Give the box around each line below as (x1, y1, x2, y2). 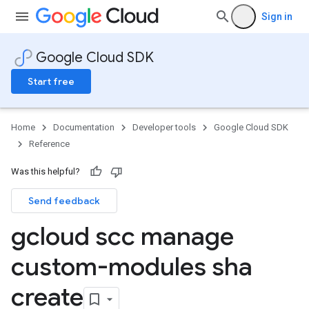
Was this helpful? (11, 166, 80, 177)
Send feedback (28, 195, 100, 207)
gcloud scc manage (11, 221, 234, 252)
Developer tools (132, 122, 196, 132)
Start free (28, 75, 74, 88)
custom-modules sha (11, 251, 252, 282)
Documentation (53, 122, 114, 132)
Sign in (261, 11, 292, 22)
